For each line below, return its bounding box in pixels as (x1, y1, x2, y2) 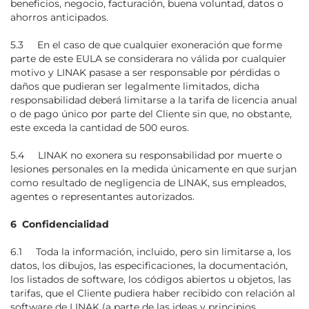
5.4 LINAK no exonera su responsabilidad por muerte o (10, 149, 282, 161)
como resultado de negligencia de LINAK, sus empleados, (10, 177, 286, 189)
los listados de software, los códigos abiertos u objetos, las (10, 273, 291, 286)
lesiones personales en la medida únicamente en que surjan (10, 163, 297, 175)
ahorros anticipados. (10, 11, 108, 23)
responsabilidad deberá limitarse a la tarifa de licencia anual (10, 94, 297, 106)
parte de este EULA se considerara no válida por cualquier (10, 52, 286, 65)
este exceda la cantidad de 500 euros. (10, 121, 189, 134)
